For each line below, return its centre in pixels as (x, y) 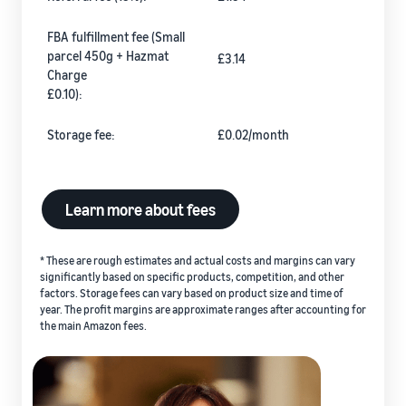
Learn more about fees (140, 210)
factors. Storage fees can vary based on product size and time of (192, 294)
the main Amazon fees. (93, 326)
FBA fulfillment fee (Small (116, 37)
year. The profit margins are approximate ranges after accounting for (203, 310)
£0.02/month (253, 135)
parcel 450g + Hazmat (108, 56)
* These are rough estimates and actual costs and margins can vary (198, 261)
